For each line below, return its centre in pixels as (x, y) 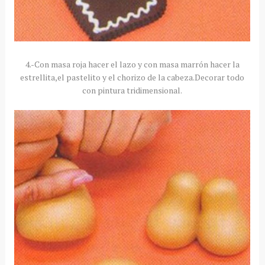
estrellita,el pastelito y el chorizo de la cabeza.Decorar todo (132, 77)
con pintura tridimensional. (132, 90)
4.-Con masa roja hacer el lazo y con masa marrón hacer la (132, 64)
